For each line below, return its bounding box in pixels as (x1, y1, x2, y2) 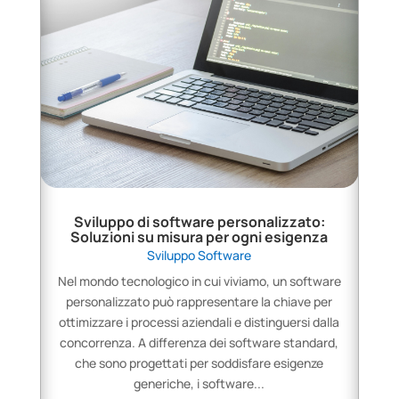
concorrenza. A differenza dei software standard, (60, 334, 339, 352)
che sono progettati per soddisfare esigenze (75, 354, 324, 372)
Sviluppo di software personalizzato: (73, 212, 325, 232)
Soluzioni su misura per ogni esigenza (70, 227, 329, 248)
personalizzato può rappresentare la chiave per (66, 293, 333, 311)
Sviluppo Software (147, 247, 252, 265)
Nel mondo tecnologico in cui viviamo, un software (57, 273, 341, 290)
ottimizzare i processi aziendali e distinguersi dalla (59, 313, 340, 331)
